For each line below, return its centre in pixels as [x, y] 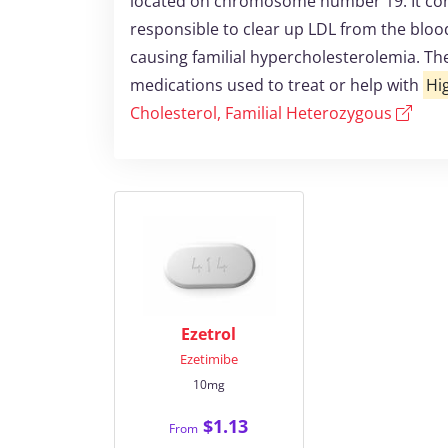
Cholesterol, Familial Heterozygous [263, 113]
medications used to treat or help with [276, 85]
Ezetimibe [208, 359]
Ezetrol [209, 334]
